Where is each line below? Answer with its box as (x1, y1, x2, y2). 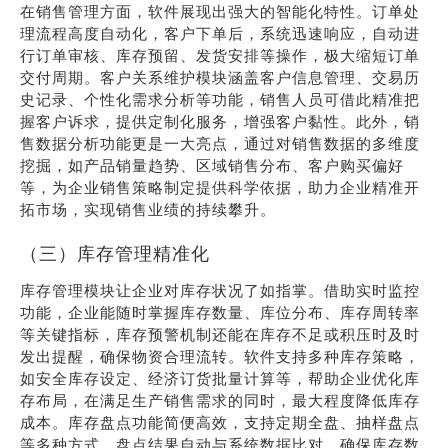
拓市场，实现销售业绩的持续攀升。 (20, 200, 276, 219)
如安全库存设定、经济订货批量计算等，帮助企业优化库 (20, 369, 420, 388)
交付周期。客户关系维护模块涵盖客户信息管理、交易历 (20, 68, 420, 87)
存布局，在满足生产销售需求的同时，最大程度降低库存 (20, 391, 420, 410)
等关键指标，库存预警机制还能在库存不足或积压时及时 (20, 325, 420, 344)
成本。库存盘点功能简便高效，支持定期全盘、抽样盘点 (20, 413, 420, 432)
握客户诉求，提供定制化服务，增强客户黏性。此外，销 (20, 112, 420, 131)
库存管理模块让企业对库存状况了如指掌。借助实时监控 (20, 281, 420, 300)
